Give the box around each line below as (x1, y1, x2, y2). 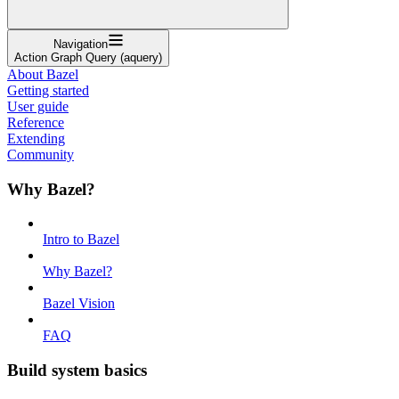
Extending (7, 130, 65, 146)
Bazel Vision (43, 296, 115, 312)
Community (7, 146, 74, 162)
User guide (7, 98, 69, 114)
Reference (7, 114, 64, 130)
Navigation (53, 37, 108, 51)
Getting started (7, 82, 89, 98)
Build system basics (7, 360, 147, 379)
